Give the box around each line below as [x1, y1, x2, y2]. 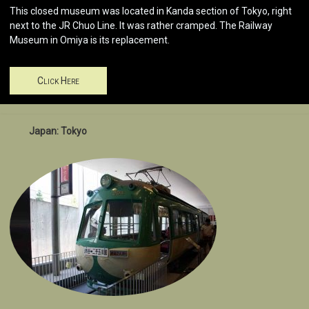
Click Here [37, 75, 79, 87]
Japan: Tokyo [29, 126, 87, 137]
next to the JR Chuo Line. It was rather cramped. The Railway [10, 20, 272, 32]
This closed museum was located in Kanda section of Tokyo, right [10, 6, 292, 17]
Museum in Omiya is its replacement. [10, 34, 170, 46]
